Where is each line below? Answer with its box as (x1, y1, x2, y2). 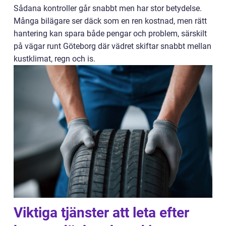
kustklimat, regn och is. (14, 54, 95, 64)
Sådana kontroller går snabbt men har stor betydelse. (14, 4, 202, 13)
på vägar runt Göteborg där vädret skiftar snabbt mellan (14, 41, 211, 51)
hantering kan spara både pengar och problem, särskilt (14, 29, 207, 38)
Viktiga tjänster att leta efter (14, 204, 189, 221)
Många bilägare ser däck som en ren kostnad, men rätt (14, 16, 207, 26)
